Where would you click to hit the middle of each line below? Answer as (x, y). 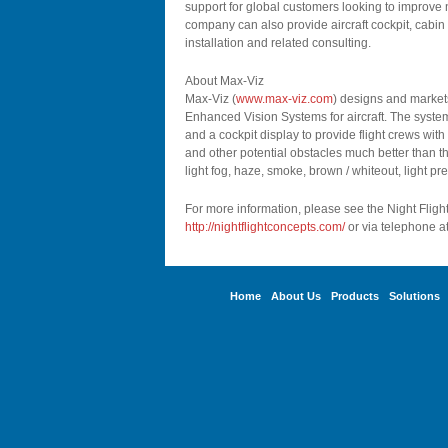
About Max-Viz (224, 81)
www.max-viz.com (284, 99)
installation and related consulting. (278, 43)
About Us (296, 296)
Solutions (414, 296)
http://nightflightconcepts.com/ (265, 227)
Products (355, 296)
